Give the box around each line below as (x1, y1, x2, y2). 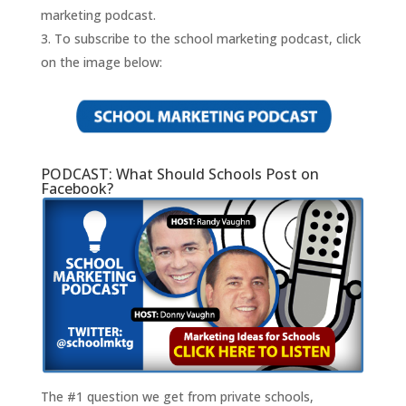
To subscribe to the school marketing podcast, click (53, 30, 361, 48)
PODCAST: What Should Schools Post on (40, 164, 319, 185)
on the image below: (40, 53, 162, 72)
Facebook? (40, 179, 113, 199)
